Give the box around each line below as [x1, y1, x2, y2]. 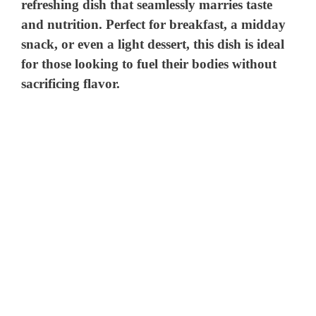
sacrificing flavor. [21, 76, 121, 92]
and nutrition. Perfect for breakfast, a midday [21, 17, 286, 32]
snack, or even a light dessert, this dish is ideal [21, 37, 285, 52]
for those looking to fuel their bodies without [21, 56, 277, 72]
